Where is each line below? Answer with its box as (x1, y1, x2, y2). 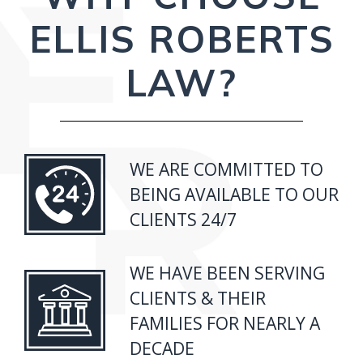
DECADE (130, 335, 194, 360)
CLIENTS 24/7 (130, 207, 237, 232)
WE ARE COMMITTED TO (130, 157, 323, 181)
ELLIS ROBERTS (28, 15, 335, 62)
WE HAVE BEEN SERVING (130, 260, 325, 284)
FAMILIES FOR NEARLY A (130, 310, 320, 335)
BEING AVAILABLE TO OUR (130, 182, 339, 207)
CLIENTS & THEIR (130, 285, 266, 310)
